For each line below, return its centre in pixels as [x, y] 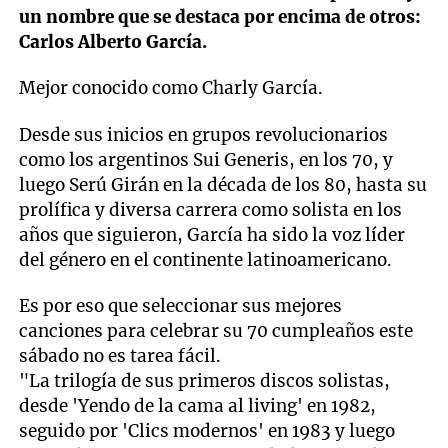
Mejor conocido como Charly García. [171, 88]
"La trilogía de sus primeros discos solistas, [205, 380]
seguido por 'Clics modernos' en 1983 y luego [207, 430]
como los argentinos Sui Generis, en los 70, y [206, 159]
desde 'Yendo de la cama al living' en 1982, [198, 405]
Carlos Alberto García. [113, 42]
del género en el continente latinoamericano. [206, 259]
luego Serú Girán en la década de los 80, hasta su [223, 184]
